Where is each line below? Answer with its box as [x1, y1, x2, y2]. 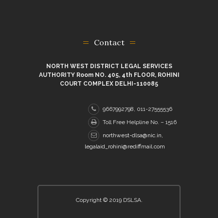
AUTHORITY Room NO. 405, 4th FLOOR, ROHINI [38, 71, 180, 78]
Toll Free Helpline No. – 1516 [103, 118, 177, 126]
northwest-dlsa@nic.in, [103, 131, 163, 139]
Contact [93, 37, 125, 47]
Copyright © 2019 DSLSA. [75, 196, 143, 203]
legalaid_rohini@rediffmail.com [85, 143, 165, 150]
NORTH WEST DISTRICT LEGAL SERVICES [46, 62, 172, 70]
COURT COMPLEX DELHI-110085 [60, 80, 158, 87]
